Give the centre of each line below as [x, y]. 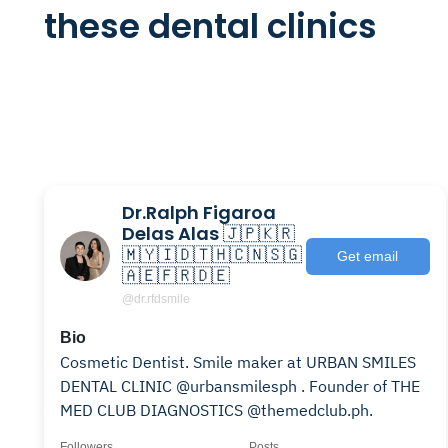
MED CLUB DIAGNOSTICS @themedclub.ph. [216, 410]
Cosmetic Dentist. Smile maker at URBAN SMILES [238, 362]
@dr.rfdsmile [156, 299]
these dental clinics [210, 26]
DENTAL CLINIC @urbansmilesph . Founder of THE [240, 386]
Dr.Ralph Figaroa [199, 212]
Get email [368, 255]
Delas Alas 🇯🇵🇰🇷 [208, 233]
